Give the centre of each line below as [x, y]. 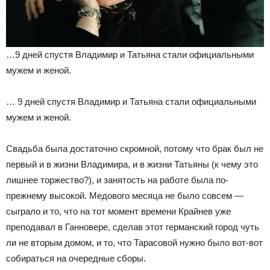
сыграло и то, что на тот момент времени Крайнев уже [118, 211]
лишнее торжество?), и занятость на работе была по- [117, 180]
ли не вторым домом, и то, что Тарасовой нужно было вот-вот [134, 242]
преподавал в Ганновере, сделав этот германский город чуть [133, 227]
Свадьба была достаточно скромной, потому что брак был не [135, 148]
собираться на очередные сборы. [76, 258]
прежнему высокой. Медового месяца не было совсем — [125, 195]
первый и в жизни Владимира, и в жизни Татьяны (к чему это [132, 164]
